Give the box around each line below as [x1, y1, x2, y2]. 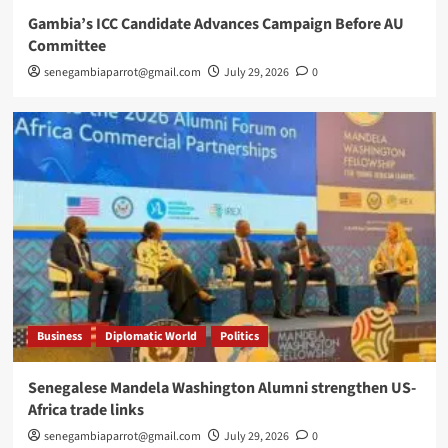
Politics [219, 328, 259, 346]
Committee [27, 35, 106, 58]
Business [36, 328, 82, 346]
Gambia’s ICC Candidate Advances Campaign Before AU [27, 13, 404, 36]
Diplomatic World [104, 328, 197, 346]
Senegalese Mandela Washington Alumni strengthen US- [27, 377, 416, 400]
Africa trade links [27, 399, 144, 422]
